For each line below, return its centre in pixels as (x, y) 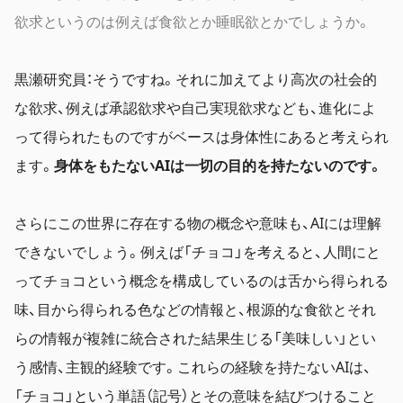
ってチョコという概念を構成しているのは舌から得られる (201, 279)
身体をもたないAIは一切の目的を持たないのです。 (218, 164)
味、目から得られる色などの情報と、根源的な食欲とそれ (195, 308)
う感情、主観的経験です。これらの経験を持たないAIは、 (193, 366)
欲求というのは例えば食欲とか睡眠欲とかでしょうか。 (193, 20)
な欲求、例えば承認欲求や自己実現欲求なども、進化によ (195, 107)
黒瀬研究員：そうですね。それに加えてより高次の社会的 (196, 78)
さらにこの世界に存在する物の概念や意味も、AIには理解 (198, 222)
